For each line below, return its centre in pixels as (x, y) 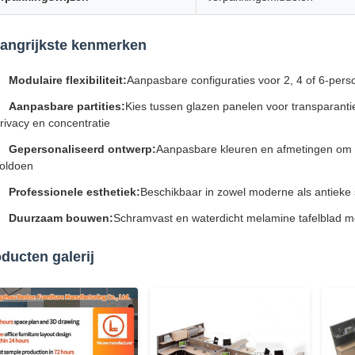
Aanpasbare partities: (67, 106)
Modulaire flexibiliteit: (68, 80)
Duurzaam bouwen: (61, 218)
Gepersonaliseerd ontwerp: (82, 149)
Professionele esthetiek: (74, 192)
